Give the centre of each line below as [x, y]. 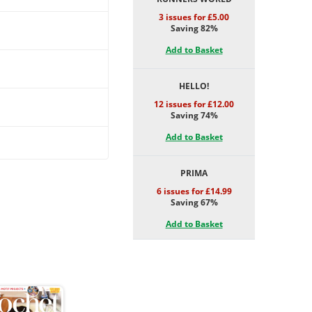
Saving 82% [194, 28]
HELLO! [194, 86]
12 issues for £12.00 [194, 104]
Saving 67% [194, 202]
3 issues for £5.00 [194, 17]
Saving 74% [194, 115]
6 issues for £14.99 [194, 191]
